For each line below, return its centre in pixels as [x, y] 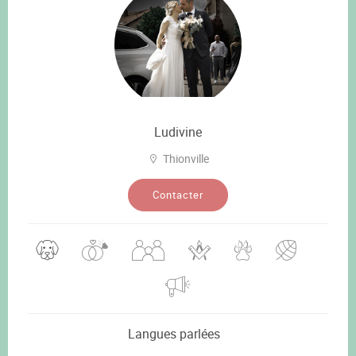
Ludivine [178, 132]
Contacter [178, 194]
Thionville [186, 158]
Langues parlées [174, 333]
